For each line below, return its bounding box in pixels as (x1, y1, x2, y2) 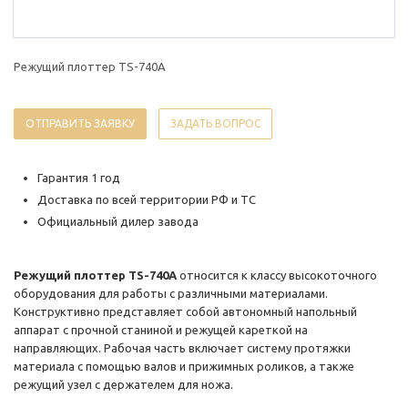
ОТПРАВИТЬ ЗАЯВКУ (25, 117, 135, 130)
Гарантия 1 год (37, 171, 120, 185)
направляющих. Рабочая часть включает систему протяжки (14, 342, 351, 355)
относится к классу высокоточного (177, 269, 377, 282)
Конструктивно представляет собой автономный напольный (14, 305, 357, 319)
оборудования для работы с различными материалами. (14, 287, 328, 301)
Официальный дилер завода (37, 215, 199, 229)
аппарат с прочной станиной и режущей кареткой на (14, 323, 308, 337)
